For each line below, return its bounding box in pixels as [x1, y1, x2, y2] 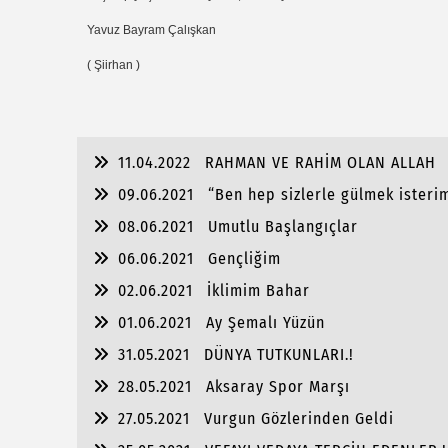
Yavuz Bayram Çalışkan [87, 22, 219, 37]
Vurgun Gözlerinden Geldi [204, 409, 394, 428]
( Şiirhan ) [87, 57, 143, 72]
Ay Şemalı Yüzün [206, 313, 325, 332]
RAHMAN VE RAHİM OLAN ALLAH [205, 153, 436, 172]
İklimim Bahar [207, 281, 310, 300]
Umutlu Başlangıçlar [208, 217, 358, 236]
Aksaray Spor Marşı [206, 377, 350, 396]
